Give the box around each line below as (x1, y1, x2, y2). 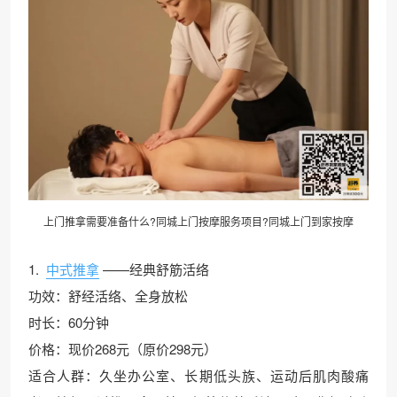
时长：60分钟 (28, 312, 109, 331)
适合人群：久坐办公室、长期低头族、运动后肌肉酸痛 (28, 365, 369, 385)
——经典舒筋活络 (103, 259, 209, 278)
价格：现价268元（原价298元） (28, 339, 217, 358)
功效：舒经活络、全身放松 (28, 285, 188, 305)
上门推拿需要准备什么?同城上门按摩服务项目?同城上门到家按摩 (43, 213, 354, 229)
